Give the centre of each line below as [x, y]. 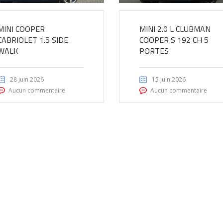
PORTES [154, 51]
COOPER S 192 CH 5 [174, 40]
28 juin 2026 [27, 80]
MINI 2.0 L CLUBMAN [175, 29]
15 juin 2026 [168, 80]
